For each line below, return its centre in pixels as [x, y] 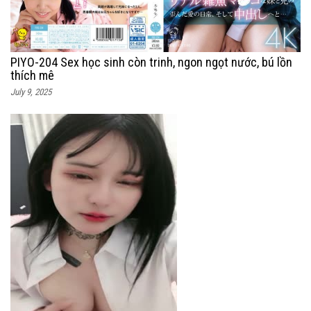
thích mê [32, 75]
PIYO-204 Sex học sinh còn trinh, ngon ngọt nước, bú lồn [151, 62]
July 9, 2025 [31, 92]
